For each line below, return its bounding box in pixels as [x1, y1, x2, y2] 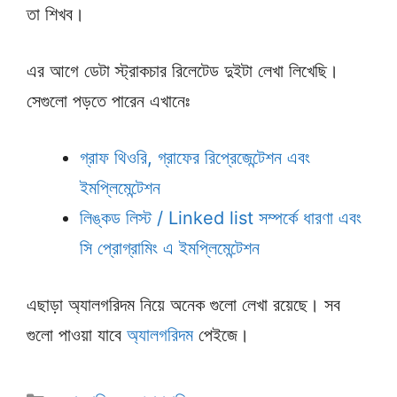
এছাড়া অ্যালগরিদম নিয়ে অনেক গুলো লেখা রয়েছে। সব [27, 293, 340, 315]
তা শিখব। [27, 3, 84, 25]
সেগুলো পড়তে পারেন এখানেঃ [27, 90, 190, 112]
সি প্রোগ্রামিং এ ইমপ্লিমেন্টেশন [80, 237, 260, 259]
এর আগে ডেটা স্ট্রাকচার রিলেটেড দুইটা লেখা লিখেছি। [27, 59, 339, 82]
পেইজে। [193, 323, 249, 346]
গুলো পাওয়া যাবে [27, 323, 127, 346]
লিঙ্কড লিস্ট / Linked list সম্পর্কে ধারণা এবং [80, 206, 362, 229]
